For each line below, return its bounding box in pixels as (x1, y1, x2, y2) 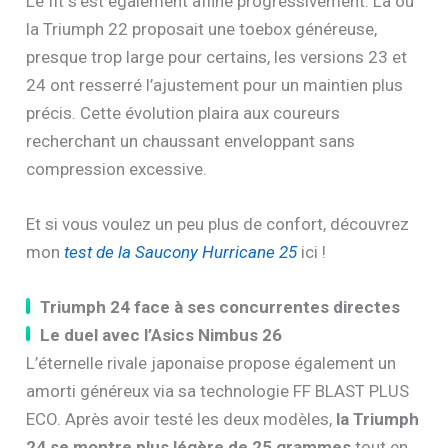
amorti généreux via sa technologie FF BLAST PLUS (26, 381, 410, 402)
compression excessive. (26, 158, 208, 179)
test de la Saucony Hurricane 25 (64, 242, 298, 263)
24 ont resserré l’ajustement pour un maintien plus (26, 74, 404, 95)
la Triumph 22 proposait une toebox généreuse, (26, 18, 378, 39)
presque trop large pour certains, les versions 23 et (26, 46, 408, 67)
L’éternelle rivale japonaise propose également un (26, 353, 397, 374)
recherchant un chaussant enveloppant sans (26, 130, 356, 151)
